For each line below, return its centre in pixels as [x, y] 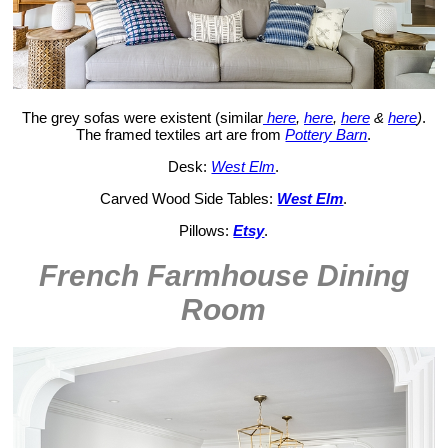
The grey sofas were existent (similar [142, 117]
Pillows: [206, 230]
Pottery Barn [326, 134]
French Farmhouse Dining [223, 275]
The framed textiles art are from [181, 134]
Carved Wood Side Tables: [189, 198]
